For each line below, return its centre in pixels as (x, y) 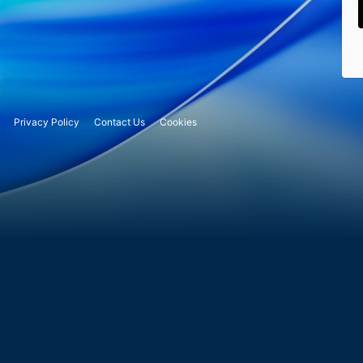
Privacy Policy (47, 122)
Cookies (178, 122)
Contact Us (120, 122)
